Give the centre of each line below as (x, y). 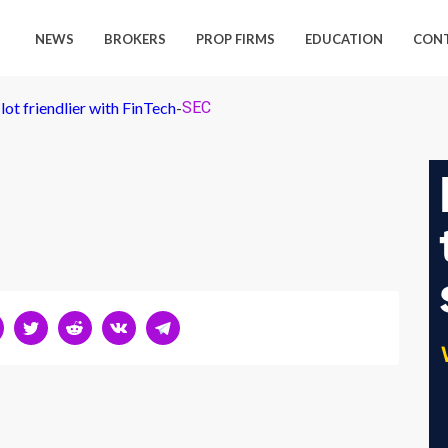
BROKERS (135, 39)
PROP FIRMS (236, 39)
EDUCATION (344, 39)
